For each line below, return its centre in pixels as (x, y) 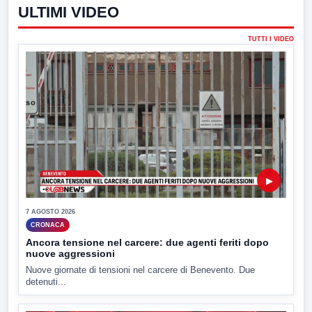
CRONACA (48, 225)
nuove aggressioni (70, 254)
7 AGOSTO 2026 (50, 212)
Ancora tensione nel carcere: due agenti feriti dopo (147, 243)
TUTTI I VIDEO (271, 39)
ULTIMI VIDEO (69, 12)
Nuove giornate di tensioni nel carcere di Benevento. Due (140, 270)
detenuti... (46, 282)
